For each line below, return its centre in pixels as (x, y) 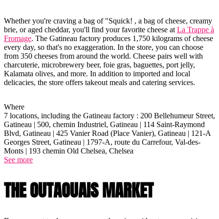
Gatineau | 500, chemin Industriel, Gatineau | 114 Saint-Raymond (104, 124)
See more (18, 159)
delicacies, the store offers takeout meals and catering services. (99, 82)
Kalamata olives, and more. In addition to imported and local (97, 73)
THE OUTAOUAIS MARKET (79, 190)
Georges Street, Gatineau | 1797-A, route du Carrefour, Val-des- (102, 142)
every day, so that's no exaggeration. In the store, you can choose (104, 47)
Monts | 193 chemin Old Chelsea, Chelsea (69, 151)
